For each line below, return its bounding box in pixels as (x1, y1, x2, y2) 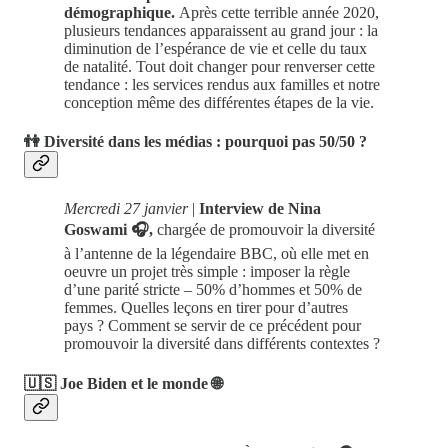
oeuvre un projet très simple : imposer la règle (64, 262, 350, 280)
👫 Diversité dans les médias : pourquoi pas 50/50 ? (24, 133, 367, 151)
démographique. (64, 4, 179, 21)
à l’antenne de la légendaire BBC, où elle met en (64, 244, 369, 262)
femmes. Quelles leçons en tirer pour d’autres (64, 298, 348, 316)
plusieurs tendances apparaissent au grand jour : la (64, 22, 378, 39)
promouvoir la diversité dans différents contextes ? (64, 334, 380, 352)
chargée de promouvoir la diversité (153, 220, 375, 238)
